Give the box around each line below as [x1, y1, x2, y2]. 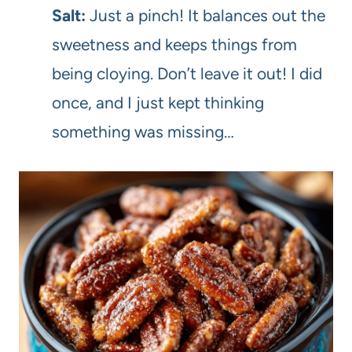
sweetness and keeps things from [52, 34, 297, 54]
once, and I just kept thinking [52, 92, 264, 112]
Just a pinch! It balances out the [86, 5, 325, 25]
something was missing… [52, 121, 234, 141]
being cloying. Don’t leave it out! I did [52, 63, 322, 83]
